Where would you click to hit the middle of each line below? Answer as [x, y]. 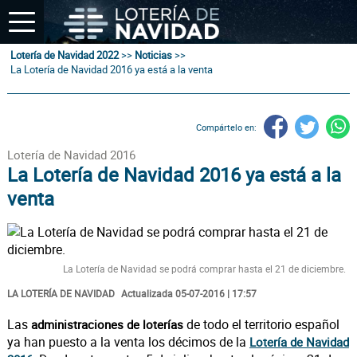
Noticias [154, 55]
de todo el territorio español [263, 324]
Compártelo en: [227, 127]
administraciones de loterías [108, 324]
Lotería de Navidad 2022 [65, 55]
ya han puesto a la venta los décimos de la [128, 342]
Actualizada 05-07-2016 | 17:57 [188, 293]
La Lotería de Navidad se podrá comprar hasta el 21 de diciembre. [205, 269]
